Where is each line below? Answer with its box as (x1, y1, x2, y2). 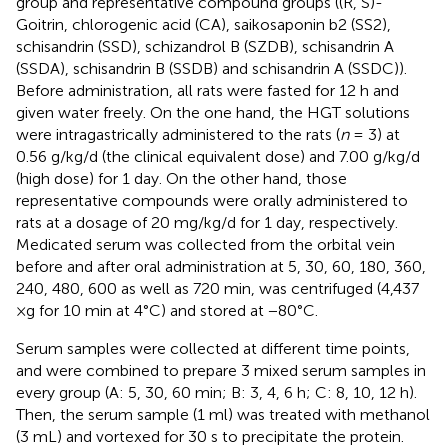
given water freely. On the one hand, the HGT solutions (16, 102, 410, 122)
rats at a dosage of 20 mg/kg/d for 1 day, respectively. (16, 212, 398, 232)
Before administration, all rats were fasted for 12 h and (16, 80, 399, 100)
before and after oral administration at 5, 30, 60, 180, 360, (16, 256, 426, 276)
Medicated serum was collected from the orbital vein (16, 234, 395, 254)
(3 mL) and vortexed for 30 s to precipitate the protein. (16, 426, 404, 446)
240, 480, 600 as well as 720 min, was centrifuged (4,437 (16, 278, 419, 298)
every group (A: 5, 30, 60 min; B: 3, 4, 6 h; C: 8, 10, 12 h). (16, 382, 417, 402)
